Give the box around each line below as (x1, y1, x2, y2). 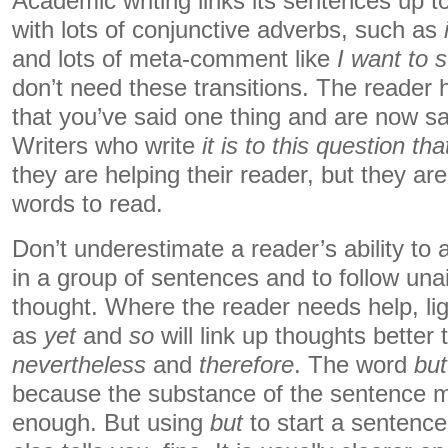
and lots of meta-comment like (12, 46, 337, 72)
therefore (199, 352, 294, 378)
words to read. (12, 191, 163, 217)
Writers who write (12, 133, 202, 159)
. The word (294, 352, 414, 378)
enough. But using (12, 410, 210, 436)
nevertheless (12, 352, 146, 378)
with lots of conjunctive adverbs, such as (12, 17, 444, 43)
